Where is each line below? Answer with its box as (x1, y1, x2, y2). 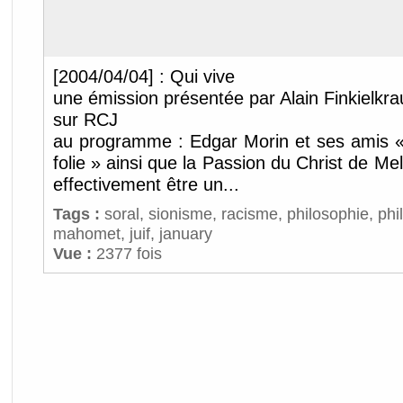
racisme (220, 204, 278, 223)
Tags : (52, 204, 104, 223)
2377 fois (91, 244, 162, 263)
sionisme (148, 204, 212, 223)
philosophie (286, 204, 369, 223)
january (158, 224, 212, 243)
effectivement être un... (52, 175, 239, 194)
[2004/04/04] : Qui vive (52, 67, 235, 86)
